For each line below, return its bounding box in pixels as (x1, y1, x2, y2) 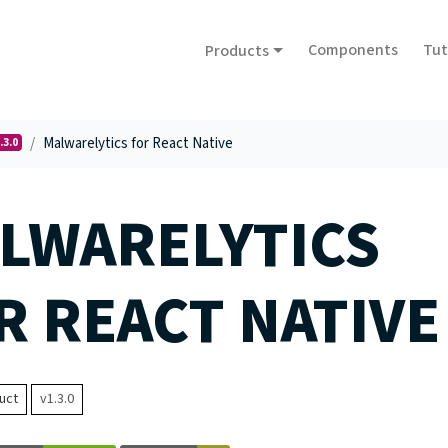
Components (308, 39, 398, 61)
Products (205, 39, 270, 62)
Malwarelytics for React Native (43, 133, 233, 154)
